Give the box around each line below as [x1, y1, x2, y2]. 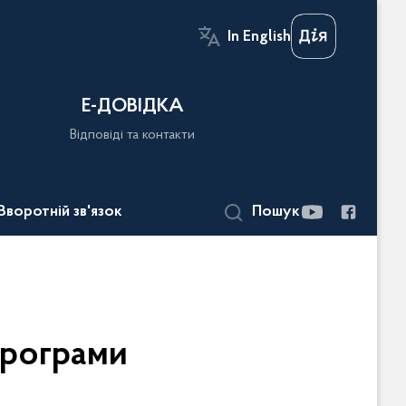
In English [227, 29, 291, 45]
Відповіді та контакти [70, 128, 196, 142]
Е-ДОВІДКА [81, 97, 184, 117]
